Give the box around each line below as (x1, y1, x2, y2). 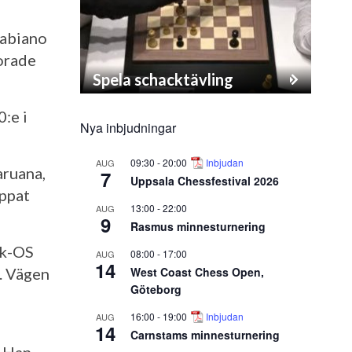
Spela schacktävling (93, 69, 233, 89)
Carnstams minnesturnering (130, 326, 280, 343)
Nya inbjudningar (80, 118, 176, 137)
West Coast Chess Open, (130, 263, 264, 280)
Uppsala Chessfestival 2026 (130, 172, 279, 189)
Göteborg (130, 280, 181, 297)
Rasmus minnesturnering (130, 218, 266, 234)
